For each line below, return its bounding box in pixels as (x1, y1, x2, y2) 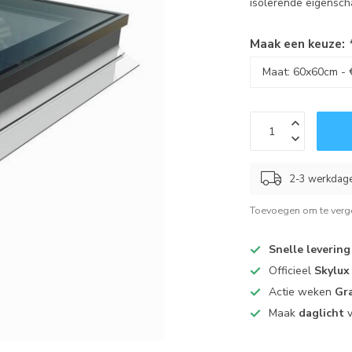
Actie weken (269, 284, 335, 299)
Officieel (269, 263, 315, 278)
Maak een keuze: (250, 35, 349, 52)
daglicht (295, 306, 345, 321)
